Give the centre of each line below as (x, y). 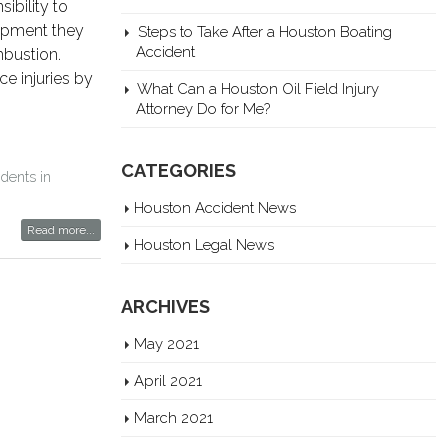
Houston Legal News (204, 244)
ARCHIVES (165, 306)
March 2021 (173, 417)
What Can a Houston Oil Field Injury (258, 88)
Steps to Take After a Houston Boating (265, 31)
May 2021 (166, 343)
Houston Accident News (215, 207)
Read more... (61, 230)
